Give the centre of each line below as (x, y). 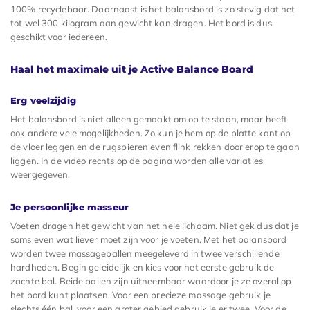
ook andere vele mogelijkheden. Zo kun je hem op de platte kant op (151, 133)
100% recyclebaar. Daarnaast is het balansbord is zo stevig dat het (153, 9)
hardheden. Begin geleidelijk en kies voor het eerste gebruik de (143, 267)
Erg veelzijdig (43, 101)
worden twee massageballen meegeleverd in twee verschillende (145, 254)
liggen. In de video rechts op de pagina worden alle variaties (137, 161)
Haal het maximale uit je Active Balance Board (132, 70)
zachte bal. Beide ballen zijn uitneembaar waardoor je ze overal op (151, 281)
